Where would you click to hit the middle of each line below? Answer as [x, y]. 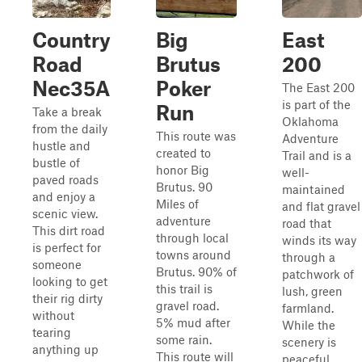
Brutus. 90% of [196, 271]
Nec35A [71, 88]
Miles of [177, 204]
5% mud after [193, 322]
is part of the [316, 104]
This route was [196, 136]
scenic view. [65, 213]
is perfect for [67, 247]
